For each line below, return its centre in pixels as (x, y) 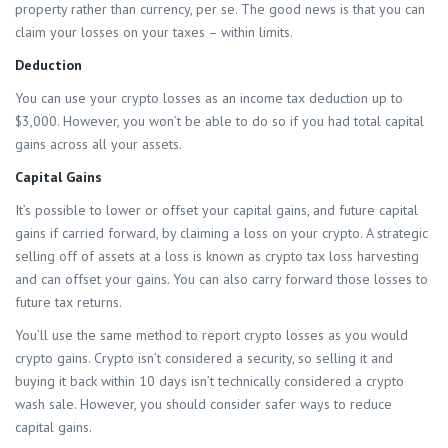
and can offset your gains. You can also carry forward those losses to (221, 279)
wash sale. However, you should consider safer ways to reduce (203, 404)
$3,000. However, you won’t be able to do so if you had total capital (219, 121)
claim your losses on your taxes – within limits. (154, 32)
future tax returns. (68, 302)
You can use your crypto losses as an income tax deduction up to (209, 98)
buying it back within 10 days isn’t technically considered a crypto (209, 381)
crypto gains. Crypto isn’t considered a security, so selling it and (204, 358)
